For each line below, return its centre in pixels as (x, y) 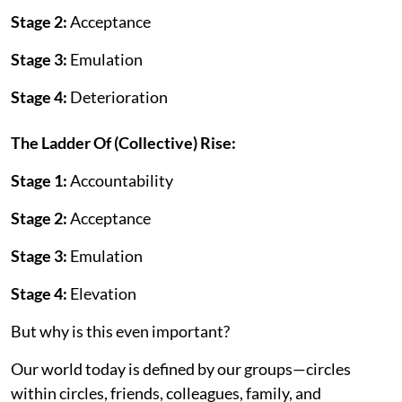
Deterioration (119, 96)
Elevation (103, 293)
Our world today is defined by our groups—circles (181, 368)
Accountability (122, 180)
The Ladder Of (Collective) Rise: (123, 142)
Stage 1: (40, 180)
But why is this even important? (120, 331)
